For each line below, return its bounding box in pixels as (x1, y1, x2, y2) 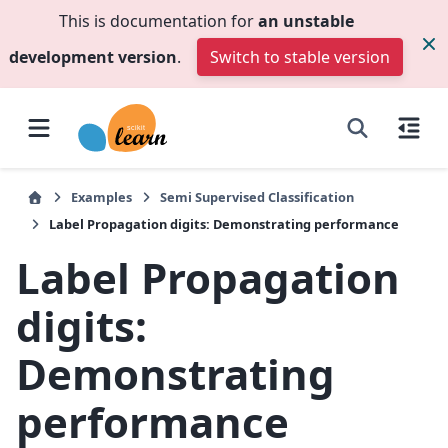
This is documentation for (58, 10, 258, 32)
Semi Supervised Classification (160, 188, 354, 206)
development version (9, 46, 177, 68)
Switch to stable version (210, 46, 390, 68)
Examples (71, 188, 132, 206)
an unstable (257, 10, 354, 32)
